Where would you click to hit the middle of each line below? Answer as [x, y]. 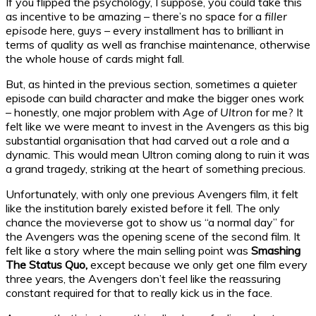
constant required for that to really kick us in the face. [139, 292]
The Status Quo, [47, 264]
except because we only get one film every [197, 264]
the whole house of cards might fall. [95, 58]
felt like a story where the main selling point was [128, 250]
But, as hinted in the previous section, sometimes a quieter [151, 84]
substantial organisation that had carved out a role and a [147, 140]
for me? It [278, 112]
